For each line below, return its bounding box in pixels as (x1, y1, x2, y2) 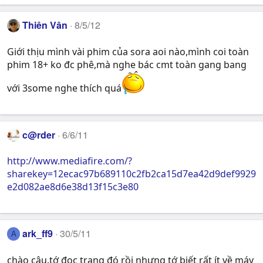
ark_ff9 (22, 227, 53, 241)
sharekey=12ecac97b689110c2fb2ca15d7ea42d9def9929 (7, 167, 256, 181)
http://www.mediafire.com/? (7, 154, 132, 168)
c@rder (22, 127, 56, 141)
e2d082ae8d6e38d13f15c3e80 (7, 180, 139, 194)
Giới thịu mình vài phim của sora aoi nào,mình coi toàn (7, 45, 249, 58)
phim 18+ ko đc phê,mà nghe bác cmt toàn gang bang (7, 58, 247, 71)
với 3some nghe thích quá (7, 81, 122, 95)
